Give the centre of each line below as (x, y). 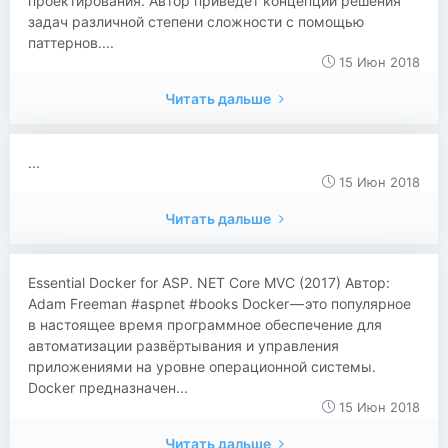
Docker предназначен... (108, 387)
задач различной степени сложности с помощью (196, 21)
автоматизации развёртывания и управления (183, 345)
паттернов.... (71, 42)
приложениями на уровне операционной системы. (202, 366)
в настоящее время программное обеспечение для (205, 324)
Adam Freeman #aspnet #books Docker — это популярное (219, 303)
